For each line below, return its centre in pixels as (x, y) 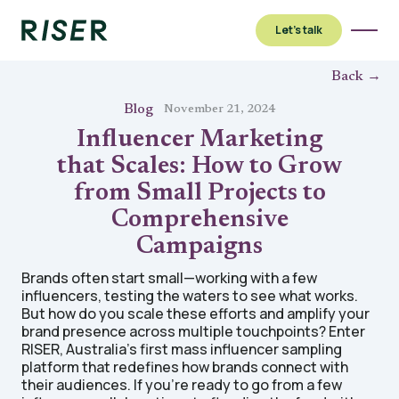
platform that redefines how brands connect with (185, 367)
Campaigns (199, 247)
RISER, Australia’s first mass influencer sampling (182, 349)
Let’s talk (299, 30)
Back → (356, 77)
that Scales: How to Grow (199, 167)
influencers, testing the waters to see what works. (190, 296)
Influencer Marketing (199, 140)
